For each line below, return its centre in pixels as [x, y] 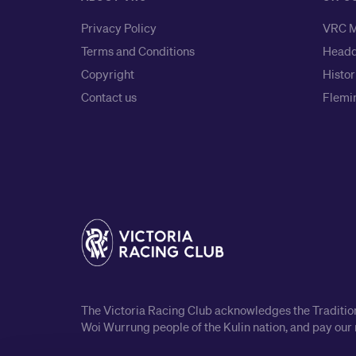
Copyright [108, 74]
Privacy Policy [119, 28]
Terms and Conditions [138, 51]
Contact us [109, 97]
